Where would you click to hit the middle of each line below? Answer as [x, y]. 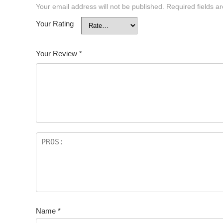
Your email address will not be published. [100, 7]
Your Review [57, 54]
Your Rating [55, 24]
